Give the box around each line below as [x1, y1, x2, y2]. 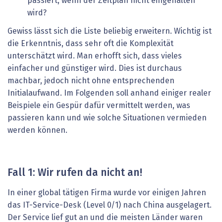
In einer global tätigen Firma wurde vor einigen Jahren [7, 188, 206, 197]
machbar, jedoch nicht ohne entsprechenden [7, 77, 174, 85]
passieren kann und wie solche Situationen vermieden [7, 114, 207, 122]
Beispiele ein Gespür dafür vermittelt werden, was [7, 102, 190, 110]
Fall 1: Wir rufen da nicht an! [7, 167, 142, 178]
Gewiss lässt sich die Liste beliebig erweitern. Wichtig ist [7, 27, 212, 36]
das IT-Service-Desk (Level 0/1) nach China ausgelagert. [7, 201, 212, 209]
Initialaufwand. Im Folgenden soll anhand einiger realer [7, 89, 211, 98]
